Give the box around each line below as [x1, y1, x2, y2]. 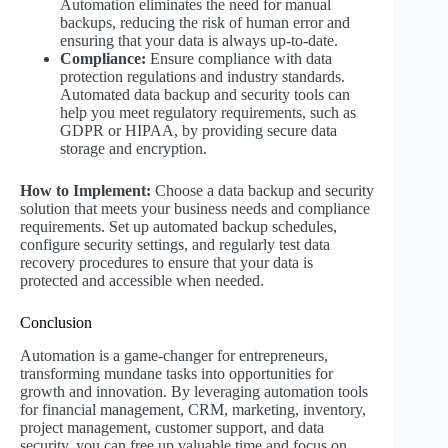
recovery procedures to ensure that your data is [20, 253, 313, 271]
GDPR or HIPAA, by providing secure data [60, 121, 337, 139]
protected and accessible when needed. [20, 271, 264, 289]
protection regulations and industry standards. [60, 67, 345, 85]
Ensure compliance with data [146, 49, 332, 67]
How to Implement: [20, 181, 151, 199]
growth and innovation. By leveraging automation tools [20, 382, 368, 400]
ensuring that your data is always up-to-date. [60, 31, 338, 49]
